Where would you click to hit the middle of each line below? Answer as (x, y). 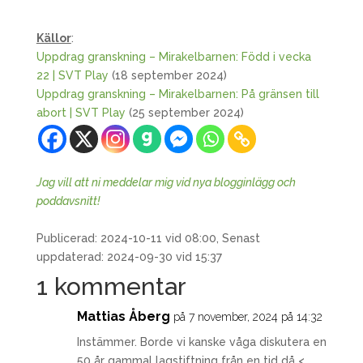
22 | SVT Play (72, 75)
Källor (53, 38)
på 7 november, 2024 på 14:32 (248, 317)
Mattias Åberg (123, 316)
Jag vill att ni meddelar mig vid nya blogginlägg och (166, 182)
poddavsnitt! (68, 201)
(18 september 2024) (167, 75)
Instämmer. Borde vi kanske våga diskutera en (201, 342)
